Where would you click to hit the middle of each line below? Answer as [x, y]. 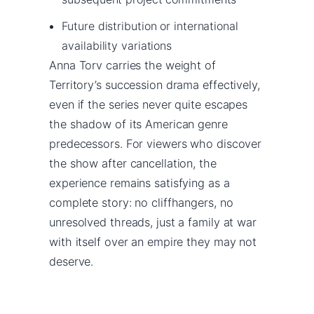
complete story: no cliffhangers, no [141, 202]
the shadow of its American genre [138, 124]
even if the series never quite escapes [149, 104]
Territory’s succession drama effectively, [155, 84]
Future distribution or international [150, 26]
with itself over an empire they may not [153, 241]
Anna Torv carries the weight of [132, 65]
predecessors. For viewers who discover [156, 143]
